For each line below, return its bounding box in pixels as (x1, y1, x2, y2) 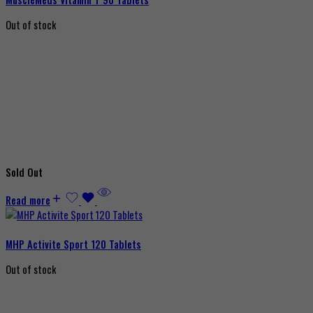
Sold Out (6, 165, 43, 180)
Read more (6, 193, 50, 208)
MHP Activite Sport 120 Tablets (6, 237, 141, 252)
